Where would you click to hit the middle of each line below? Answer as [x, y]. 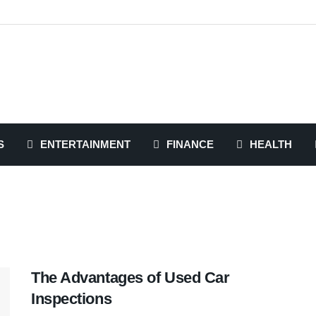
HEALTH [271, 144]
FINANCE [190, 144]
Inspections [72, 299]
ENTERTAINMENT [85, 144]
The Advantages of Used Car [130, 278]
